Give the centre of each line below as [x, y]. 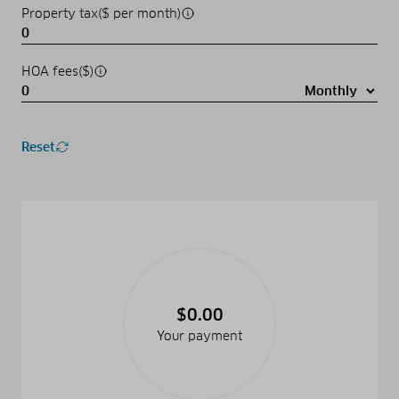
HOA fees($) [57, 71]
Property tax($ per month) [101, 13]
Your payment [199, 335]
